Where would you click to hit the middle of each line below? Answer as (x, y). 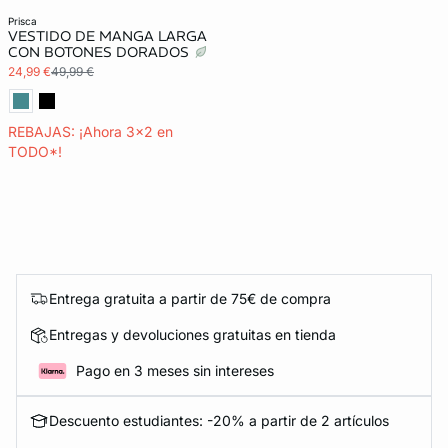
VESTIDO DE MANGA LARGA (107, 36)
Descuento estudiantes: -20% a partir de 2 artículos (219, 420)
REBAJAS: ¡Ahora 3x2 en (90, 131)
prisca (25, 21)
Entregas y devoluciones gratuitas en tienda (192, 334)
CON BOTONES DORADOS (100, 52)
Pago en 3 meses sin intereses (175, 370)
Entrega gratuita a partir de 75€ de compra (190, 298)
